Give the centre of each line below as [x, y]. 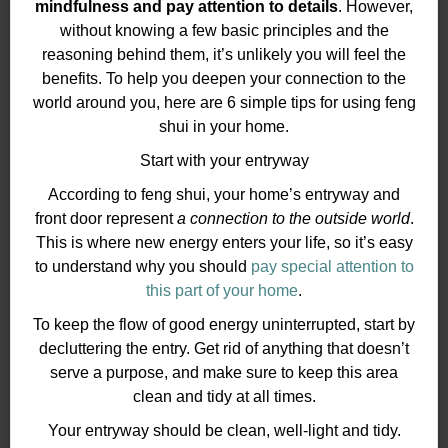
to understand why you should [142, 267]
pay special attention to [332, 267]
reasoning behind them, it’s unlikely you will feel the [224, 55]
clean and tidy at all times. [224, 397]
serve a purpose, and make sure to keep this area [224, 373]
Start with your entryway [224, 161]
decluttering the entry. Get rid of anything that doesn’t [224, 349]
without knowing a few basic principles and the [224, 31]
